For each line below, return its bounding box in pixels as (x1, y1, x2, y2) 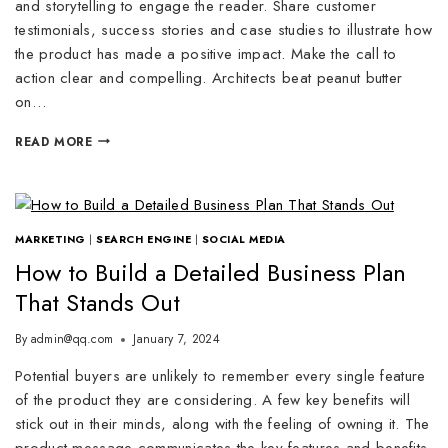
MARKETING (15, 231, 86, 247)
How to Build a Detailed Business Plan (15, 255, 406, 290)
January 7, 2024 (133, 330, 220, 348)
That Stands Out (15, 285, 180, 320)
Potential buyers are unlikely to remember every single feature (15, 365, 426, 387)
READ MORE (15, 132, 93, 151)
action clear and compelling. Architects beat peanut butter (15, 66, 403, 89)
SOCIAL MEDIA (201, 231, 287, 247)
